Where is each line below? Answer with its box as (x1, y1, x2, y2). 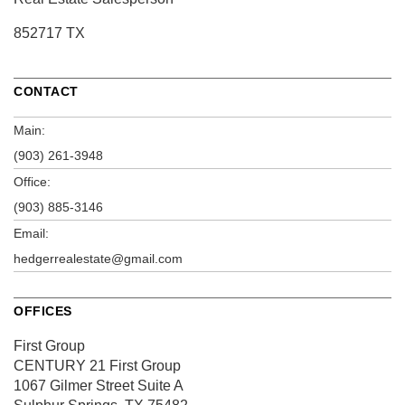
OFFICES (14, 303, 72, 318)
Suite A (134, 377, 184, 393)
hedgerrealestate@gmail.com (14, 250, 183, 266)
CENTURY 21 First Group (14, 357, 181, 373)
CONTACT (14, 83, 79, 99)
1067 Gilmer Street (14, 377, 134, 393)
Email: (14, 225, 49, 240)
